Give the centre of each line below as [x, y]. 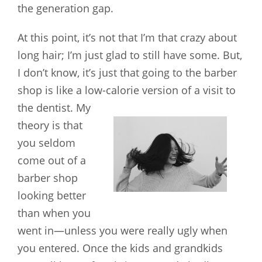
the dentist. [45, 107]
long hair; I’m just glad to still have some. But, [130, 55]
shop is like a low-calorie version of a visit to [127, 90]
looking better [52, 195]
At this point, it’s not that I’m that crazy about [127, 37]
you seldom [46, 142]
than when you [54, 213]
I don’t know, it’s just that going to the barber [127, 72]
